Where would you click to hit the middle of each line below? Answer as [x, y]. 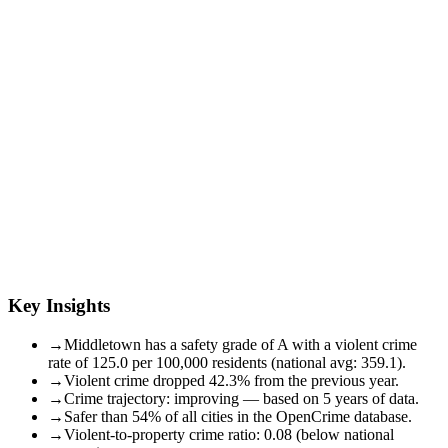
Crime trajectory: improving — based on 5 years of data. [241, 398]
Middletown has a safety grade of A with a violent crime [240, 344]
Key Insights [59, 305]
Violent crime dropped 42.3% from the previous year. [231, 380]
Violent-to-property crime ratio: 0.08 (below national [229, 434]
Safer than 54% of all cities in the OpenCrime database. [238, 416]
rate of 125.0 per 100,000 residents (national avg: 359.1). [227, 362]
